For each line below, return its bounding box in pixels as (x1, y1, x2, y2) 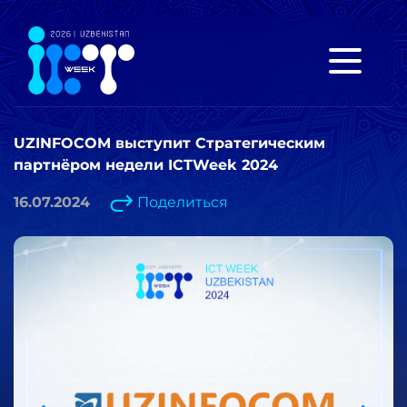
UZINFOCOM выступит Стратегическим (14, 134, 325, 152)
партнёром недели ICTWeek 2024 (14, 156, 278, 174)
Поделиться (137, 194, 228, 211)
